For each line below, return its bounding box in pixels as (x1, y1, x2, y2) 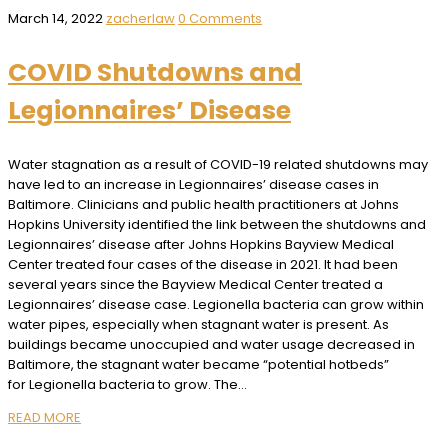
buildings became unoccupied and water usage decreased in (8, 334, 415, 354)
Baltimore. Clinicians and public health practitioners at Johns (8, 194, 399, 214)
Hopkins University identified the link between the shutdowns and (8, 214, 426, 234)
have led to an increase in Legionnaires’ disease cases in (8, 174, 379, 194)
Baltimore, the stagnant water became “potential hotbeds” (8, 354, 389, 374)
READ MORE (8, 407, 81, 427)
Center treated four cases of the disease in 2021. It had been (8, 254, 398, 274)
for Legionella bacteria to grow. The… (8, 374, 247, 394)
